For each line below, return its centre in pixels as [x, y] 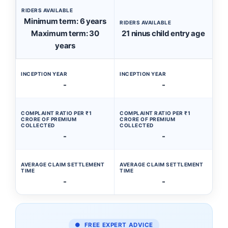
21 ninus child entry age [163, 33]
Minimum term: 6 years [65, 21]
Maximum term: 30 [65, 33]
